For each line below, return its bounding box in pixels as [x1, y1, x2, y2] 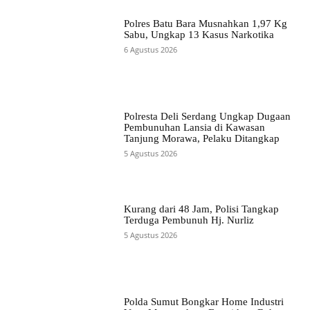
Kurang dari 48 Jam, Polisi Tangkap [123, 203, 279, 215]
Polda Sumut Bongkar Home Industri [123, 296, 284, 308]
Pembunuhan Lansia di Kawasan [123, 121, 265, 133]
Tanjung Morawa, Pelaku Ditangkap [123, 132, 282, 144]
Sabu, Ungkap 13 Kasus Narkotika [123, 28, 274, 40]
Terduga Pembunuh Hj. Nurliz [123, 215, 254, 226]
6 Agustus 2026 [123, 44, 177, 55]
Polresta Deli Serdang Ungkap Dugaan [123, 110, 291, 122]
